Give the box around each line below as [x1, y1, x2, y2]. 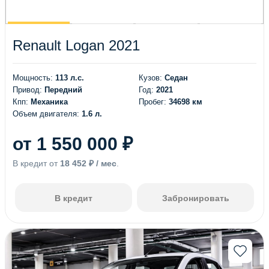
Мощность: [13, 73, 55, 82]
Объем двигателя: [13, 109, 82, 118]
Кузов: [138, 73, 165, 82]
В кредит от [13, 158, 60, 168]
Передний [44, 85, 82, 94]
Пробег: [138, 97, 169, 106]
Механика [31, 97, 68, 106]
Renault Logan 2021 [13, 37, 140, 53]
